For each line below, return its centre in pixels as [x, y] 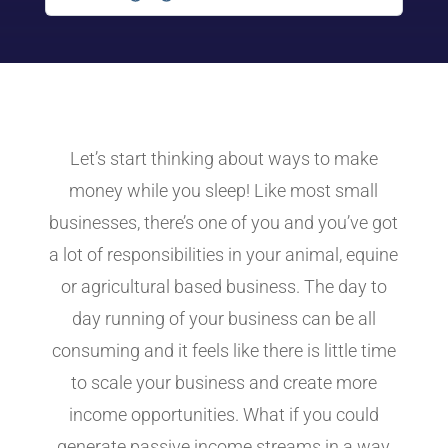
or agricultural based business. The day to [223, 286]
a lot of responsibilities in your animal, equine [224, 254]
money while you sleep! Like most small [224, 190]
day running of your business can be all [223, 318]
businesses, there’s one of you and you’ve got [224, 222]
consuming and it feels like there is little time [223, 350]
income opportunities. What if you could [223, 414]
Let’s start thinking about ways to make [223, 158]
